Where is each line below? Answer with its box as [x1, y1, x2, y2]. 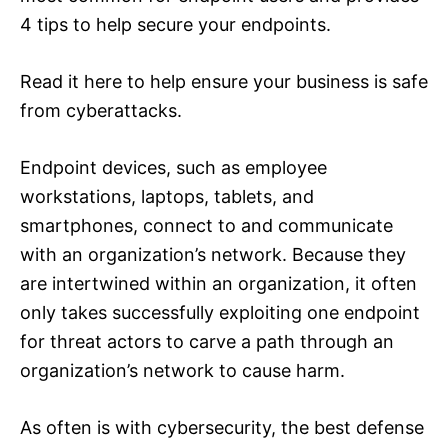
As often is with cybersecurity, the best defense [20, 417, 424, 439]
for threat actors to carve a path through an [20, 331, 394, 353]
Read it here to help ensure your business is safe [20, 71, 428, 93]
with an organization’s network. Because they [20, 244, 406, 266]
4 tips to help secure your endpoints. [20, 14, 331, 36]
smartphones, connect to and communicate [20, 215, 393, 237]
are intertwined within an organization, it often [20, 273, 417, 295]
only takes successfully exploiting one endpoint [20, 302, 420, 324]
